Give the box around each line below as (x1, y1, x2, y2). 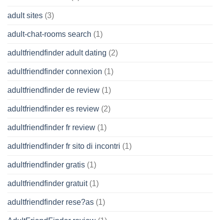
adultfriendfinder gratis (7, 160, 85, 169)
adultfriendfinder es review (7, 104, 99, 113)
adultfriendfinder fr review (7, 123, 95, 132)
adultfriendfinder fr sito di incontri (7, 141, 120, 150)
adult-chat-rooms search (7, 29, 91, 38)
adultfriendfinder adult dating (7, 48, 107, 57)
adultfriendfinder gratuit (7, 179, 87, 188)
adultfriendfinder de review (7, 85, 100, 94)
